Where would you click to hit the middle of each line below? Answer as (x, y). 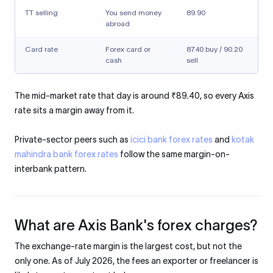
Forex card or (128, 49)
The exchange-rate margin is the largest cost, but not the (128, 246)
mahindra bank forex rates (66, 154)
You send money (133, 12)
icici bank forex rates (172, 140)
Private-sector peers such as (73, 140)
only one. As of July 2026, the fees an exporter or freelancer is (136, 261)
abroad (118, 23)
